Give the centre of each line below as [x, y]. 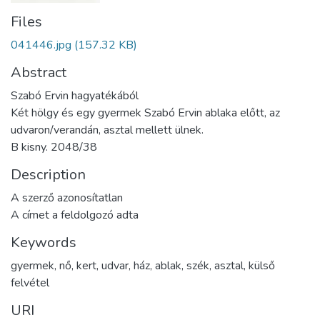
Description [48, 175]
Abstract [39, 73]
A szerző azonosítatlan [67, 198]
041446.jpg [41, 45]
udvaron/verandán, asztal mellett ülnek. [107, 130]
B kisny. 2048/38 [54, 147]
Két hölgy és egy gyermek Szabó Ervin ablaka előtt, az [145, 113]
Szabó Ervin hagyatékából [75, 96]
